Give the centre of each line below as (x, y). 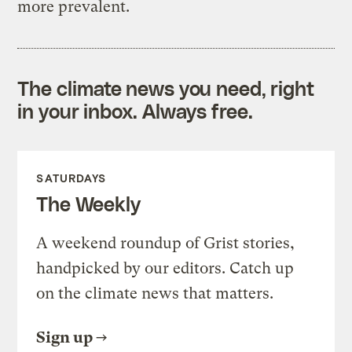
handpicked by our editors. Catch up (165, 268)
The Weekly (88, 203)
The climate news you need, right (166, 88)
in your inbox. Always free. (135, 110)
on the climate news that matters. (155, 293)
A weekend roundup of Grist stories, (166, 243)
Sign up (65, 337)
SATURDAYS (71, 178)
